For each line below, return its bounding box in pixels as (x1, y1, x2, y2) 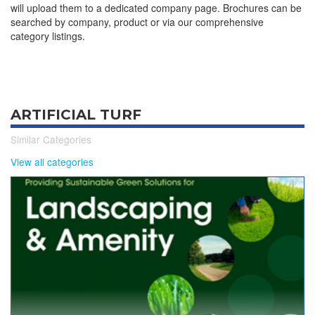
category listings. (11, 29, 85, 43)
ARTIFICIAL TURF (11, 106, 141, 123)
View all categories (11, 155, 94, 169)
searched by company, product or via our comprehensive (11, 15, 264, 29)
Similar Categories (11, 132, 91, 146)
